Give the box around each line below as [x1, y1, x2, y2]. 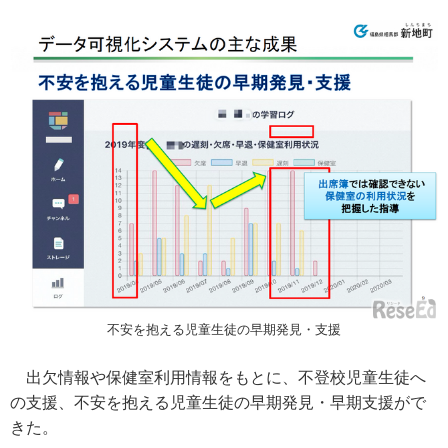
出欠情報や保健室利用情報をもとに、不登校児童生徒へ [10, 368, 426, 386]
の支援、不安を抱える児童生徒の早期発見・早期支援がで [10, 393, 426, 411]
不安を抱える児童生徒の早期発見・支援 [107, 321, 341, 337]
